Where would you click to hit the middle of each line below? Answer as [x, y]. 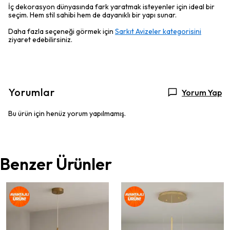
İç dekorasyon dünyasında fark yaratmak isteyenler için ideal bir [111, 7]
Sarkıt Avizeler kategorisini [158, 31]
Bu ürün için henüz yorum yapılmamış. [67, 113]
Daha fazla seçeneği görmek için [62, 31]
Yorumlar [32, 92]
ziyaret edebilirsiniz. [40, 40]
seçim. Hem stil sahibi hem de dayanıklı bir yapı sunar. [92, 15]
